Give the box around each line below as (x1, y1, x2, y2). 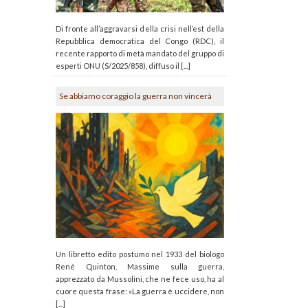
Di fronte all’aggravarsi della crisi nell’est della (56, 23, 224, 33)
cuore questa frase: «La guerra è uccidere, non (56, 286, 224, 296)
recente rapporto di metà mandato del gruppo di (56, 48, 224, 58)
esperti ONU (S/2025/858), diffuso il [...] (56, 60, 190, 70)
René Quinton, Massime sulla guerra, (56, 261, 224, 271)
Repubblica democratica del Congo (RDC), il (56, 36, 224, 45)
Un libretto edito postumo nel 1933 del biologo (56, 249, 224, 258)
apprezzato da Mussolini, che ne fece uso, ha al (56, 274, 224, 283)
